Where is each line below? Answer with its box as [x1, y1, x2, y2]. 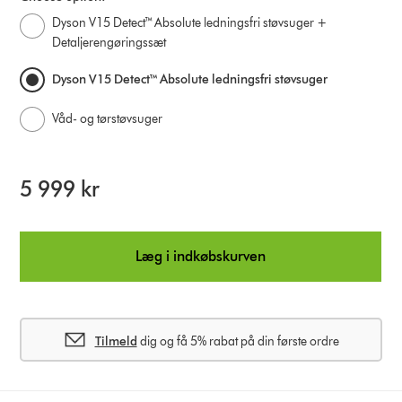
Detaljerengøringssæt [52, 34, 167, 50]
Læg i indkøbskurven [135, 247, 267, 265]
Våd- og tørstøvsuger [52, 110, 163, 127]
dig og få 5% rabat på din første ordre [136, 333, 339, 349]
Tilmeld [94, 333, 137, 349]
